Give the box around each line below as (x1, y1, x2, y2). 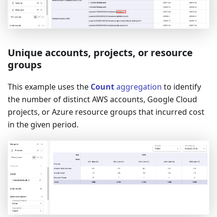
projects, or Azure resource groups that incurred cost (8, 106, 204, 117)
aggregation (114, 81, 162, 92)
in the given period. (8, 119, 78, 130)
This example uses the (8, 81, 91, 92)
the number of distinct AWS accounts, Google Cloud (8, 93, 197, 105)
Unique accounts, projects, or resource (8, 46, 193, 59)
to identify (162, 81, 201, 92)
